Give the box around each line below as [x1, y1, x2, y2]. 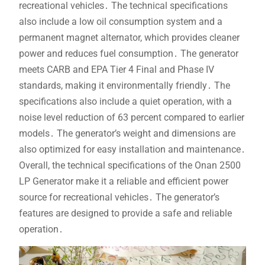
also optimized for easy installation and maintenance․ [18, 143, 245, 155]
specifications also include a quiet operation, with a [18, 95, 232, 107]
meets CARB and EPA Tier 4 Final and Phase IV [18, 63, 214, 75]
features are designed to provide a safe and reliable [18, 207, 232, 219]
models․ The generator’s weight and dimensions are [18, 127, 235, 139]
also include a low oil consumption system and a [18, 15, 222, 27]
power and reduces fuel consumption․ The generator [18, 47, 238, 59]
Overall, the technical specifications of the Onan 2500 [18, 159, 241, 171]
